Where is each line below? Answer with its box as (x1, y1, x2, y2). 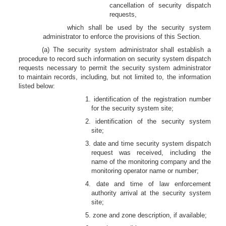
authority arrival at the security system (91, 189, 211, 197)
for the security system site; (91, 104, 174, 112)
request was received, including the (91, 149, 211, 156)
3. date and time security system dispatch (85, 140, 211, 147)
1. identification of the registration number (85, 95, 211, 103)
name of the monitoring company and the (91, 158, 211, 165)
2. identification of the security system (85, 118, 211, 125)
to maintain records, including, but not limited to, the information (18, 73, 211, 81)
